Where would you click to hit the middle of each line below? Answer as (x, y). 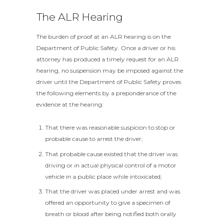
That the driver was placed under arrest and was (113, 192)
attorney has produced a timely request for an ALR (108, 59)
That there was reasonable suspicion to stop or (110, 127)
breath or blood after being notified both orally (111, 214)
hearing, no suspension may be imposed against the (110, 70)
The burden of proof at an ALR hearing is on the (104, 36)
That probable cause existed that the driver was (111, 154)
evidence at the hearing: (70, 104)
